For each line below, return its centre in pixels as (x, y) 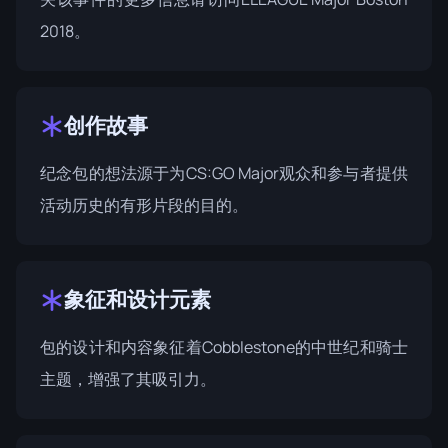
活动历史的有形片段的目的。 (144, 205)
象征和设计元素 (137, 299)
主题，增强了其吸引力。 (128, 379)
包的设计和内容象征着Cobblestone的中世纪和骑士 (224, 347)
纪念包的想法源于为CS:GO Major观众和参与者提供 (224, 173)
